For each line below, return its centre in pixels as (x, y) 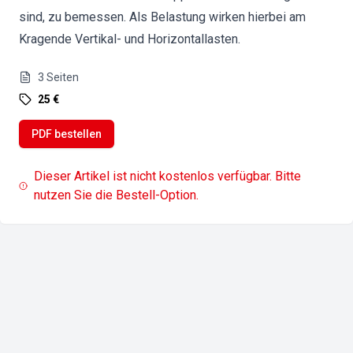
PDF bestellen (67, 134)
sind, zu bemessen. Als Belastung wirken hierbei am (162, 17)
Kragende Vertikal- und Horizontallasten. (130, 39)
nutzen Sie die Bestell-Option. (117, 195)
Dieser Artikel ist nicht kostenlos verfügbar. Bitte (168, 176)
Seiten (63, 77)
